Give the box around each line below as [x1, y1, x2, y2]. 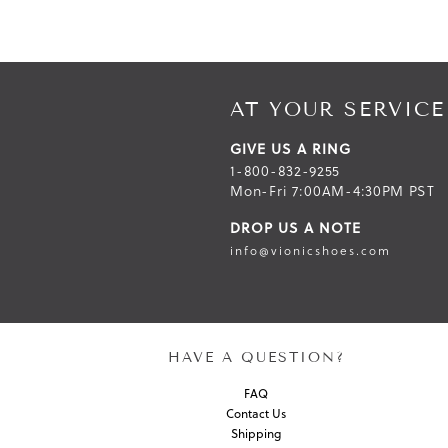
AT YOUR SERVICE [230, 97, 446, 122]
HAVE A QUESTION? [167, 349, 345, 367]
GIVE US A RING [230, 139, 352, 160]
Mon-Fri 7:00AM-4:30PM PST [230, 181, 435, 202]
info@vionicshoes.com [230, 242, 392, 260]
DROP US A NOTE [230, 218, 362, 239]
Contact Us [226, 405, 287, 423]
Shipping [231, 425, 282, 443]
